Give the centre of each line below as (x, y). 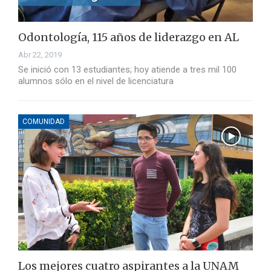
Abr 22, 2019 (40, 55)
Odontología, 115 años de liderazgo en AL (129, 38)
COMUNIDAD (44, 122)
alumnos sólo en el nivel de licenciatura (96, 81)
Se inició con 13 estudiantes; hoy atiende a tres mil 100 (127, 70)
